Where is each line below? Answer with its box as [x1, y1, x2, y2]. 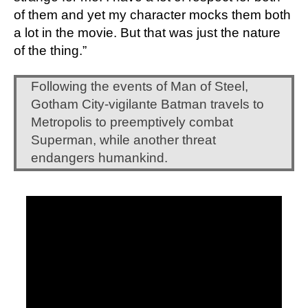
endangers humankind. [31, 151, 168, 166]
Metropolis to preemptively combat [31, 115, 233, 130]
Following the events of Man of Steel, [31, 79, 248, 94]
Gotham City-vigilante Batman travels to [31, 97, 264, 112]
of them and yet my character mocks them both [14, 7, 291, 22]
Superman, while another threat [31, 133, 216, 148]
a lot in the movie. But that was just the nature [14, 25, 280, 40]
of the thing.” [14, 43, 87, 58]
